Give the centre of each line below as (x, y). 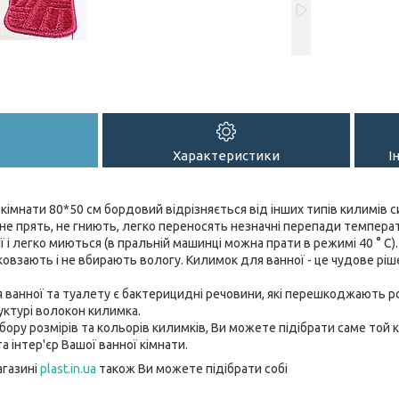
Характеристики (226, 155)
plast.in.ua (68, 368)
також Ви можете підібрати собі (192, 368)
